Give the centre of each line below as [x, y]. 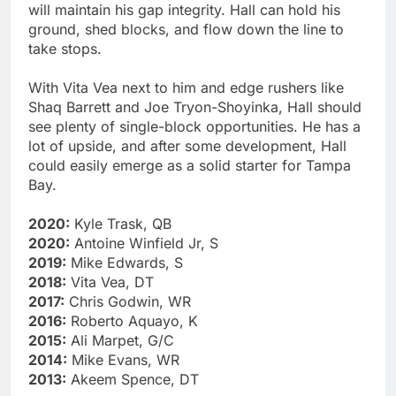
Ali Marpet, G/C [120, 340]
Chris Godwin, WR [128, 301]
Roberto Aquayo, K [132, 320]
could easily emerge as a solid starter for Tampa [190, 165]
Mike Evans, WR [123, 359]
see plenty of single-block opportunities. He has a [194, 126]
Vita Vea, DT [110, 282]
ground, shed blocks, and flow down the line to [186, 29]
